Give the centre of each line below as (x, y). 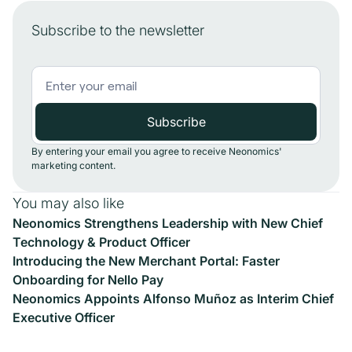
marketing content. (73, 166)
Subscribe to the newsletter (118, 31)
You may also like (68, 203)
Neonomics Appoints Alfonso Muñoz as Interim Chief (173, 299)
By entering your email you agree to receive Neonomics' (157, 152)
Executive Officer (64, 318)
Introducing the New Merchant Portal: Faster (146, 261)
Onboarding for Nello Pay (88, 280)
